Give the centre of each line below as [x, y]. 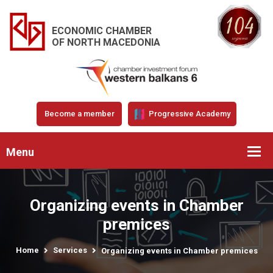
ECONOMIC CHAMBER [102, 30]
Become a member [79, 113]
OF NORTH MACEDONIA [106, 42]
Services [70, 250]
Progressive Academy [189, 113]
